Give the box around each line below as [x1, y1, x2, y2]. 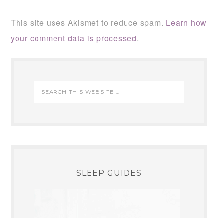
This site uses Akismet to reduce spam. [11, 17, 166, 28]
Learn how [166, 17, 207, 28]
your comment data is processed [11, 32, 137, 44]
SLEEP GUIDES [76, 168, 142, 178]
